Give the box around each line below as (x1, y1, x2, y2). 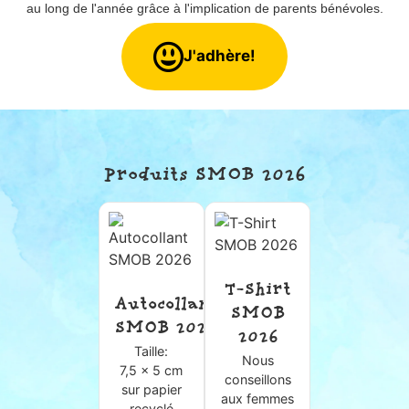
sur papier (121, 381, 182, 397)
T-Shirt (224, 277, 291, 304)
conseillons (224, 371, 291, 387)
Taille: (134, 342, 169, 359)
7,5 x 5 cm (120, 362, 184, 378)
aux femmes (221, 390, 295, 406)
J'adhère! (184, 47, 256, 66)
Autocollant (113, 291, 217, 319)
